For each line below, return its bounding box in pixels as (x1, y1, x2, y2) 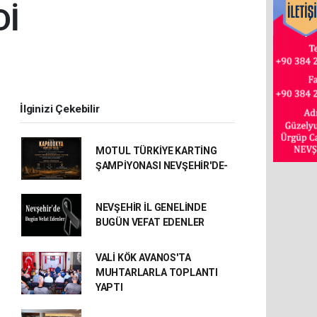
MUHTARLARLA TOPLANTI (95, 267, 218, 278)
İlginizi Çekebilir (20, 103, 100, 115)
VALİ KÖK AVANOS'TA (95, 252, 191, 263)
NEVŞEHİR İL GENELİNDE (95, 202, 207, 213)
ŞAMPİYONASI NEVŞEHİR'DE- (95, 160, 229, 171)
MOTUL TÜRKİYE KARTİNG (95, 145, 217, 156)
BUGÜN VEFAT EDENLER (95, 217, 205, 228)
